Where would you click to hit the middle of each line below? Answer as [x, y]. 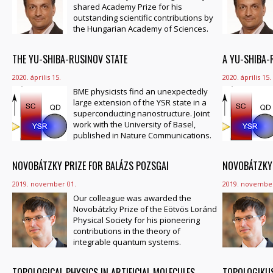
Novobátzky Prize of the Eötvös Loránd [145, 209]
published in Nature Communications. [142, 135]
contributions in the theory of [127, 231]
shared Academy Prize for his [128, 7]
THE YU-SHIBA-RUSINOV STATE [70, 59]
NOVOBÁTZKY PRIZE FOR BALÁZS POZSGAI [90, 166]
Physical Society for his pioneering [136, 220]
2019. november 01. [44, 184]
